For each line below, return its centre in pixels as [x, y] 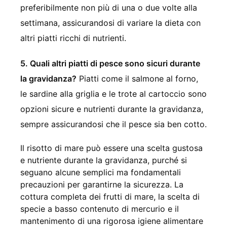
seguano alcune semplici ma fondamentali [101, 172]
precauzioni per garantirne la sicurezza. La [102, 184]
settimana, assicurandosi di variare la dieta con [110, 23]
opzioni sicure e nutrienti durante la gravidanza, [112, 109]
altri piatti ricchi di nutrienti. [73, 38]
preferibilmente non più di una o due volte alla [109, 7]
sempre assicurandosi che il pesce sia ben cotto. [113, 124]
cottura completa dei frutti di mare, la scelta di [110, 196]
